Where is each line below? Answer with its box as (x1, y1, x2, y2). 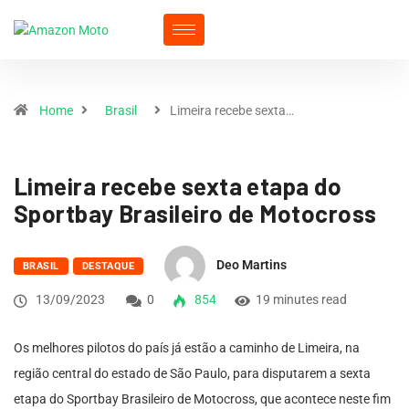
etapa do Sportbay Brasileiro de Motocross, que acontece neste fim (14, 392, 391, 406)
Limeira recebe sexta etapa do (14, 172, 342, 200)
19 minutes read (256, 292, 347, 307)
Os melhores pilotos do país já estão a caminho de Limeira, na (14, 341, 360, 355)
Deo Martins (216, 257, 288, 273)
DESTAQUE (81, 260, 135, 273)
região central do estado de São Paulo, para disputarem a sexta (14, 366, 371, 381)
